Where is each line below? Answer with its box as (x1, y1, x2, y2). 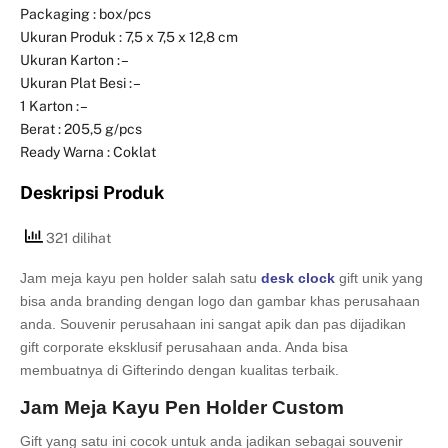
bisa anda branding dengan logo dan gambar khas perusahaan (20, 292, 420, 309)
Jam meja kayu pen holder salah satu (20, 269, 261, 286)
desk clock (261, 269, 335, 286)
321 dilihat (43, 229, 111, 246)
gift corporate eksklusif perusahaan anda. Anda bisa (20, 338, 348, 355)
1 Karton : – (20, 97, 88, 114)
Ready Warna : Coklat (20, 143, 156, 160)
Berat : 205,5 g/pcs (20, 120, 142, 137)
